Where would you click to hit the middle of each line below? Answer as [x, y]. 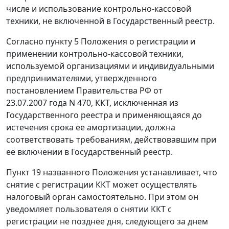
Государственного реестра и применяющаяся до [104, 115]
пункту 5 [62, 42]
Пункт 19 [24, 173]
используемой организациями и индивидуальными [110, 66]
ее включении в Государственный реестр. [89, 152]
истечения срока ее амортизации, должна [91, 128]
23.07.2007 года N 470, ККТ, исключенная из [92, 103]
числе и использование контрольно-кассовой [99, 9]
